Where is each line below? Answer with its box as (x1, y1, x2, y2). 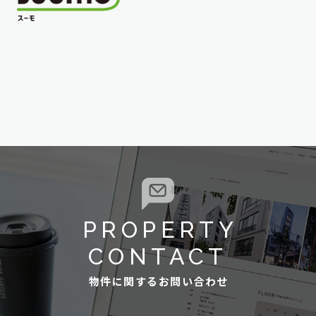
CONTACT (88, 243, 228, 270)
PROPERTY (83, 217, 238, 243)
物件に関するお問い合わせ (88, 276, 229, 289)
